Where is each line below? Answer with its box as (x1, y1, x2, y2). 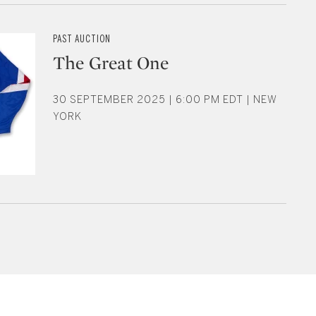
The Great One (53, 51, 169, 74)
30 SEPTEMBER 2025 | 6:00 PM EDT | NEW (53, 94, 277, 106)
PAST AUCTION (53, 33, 111, 45)
